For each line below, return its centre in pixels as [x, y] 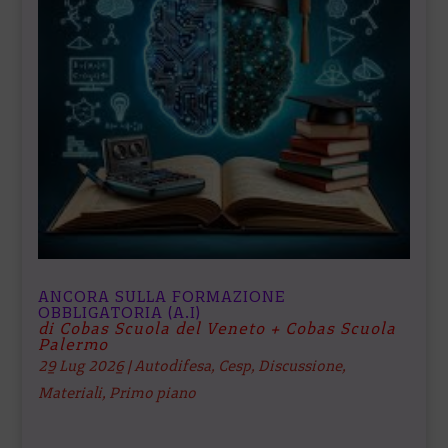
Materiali [70, 393]
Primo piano [153, 393]
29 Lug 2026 [81, 366]
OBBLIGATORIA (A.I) [120, 313]
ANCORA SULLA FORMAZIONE [162, 297]
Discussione [300, 366]
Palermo [73, 345]
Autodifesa [173, 366]
